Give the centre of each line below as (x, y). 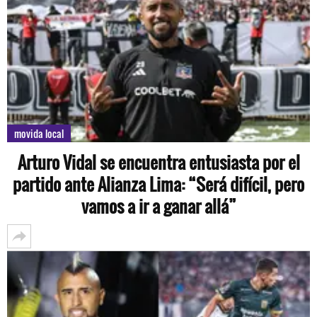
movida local (39, 134)
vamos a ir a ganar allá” (158, 206)
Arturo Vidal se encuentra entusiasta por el (158, 162)
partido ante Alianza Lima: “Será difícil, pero (158, 184)
